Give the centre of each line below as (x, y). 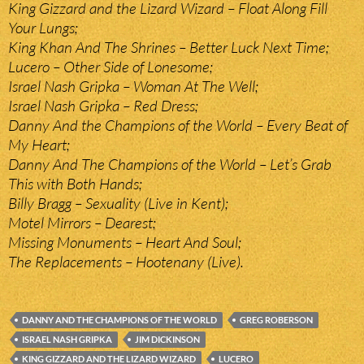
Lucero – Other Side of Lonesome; (110, 67)
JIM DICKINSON (167, 340)
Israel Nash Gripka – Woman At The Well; (133, 87)
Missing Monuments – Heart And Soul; (125, 243)
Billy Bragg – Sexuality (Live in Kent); (118, 204)
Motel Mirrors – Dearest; (82, 223)
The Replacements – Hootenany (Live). (126, 262)
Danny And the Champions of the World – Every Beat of (178, 126)
